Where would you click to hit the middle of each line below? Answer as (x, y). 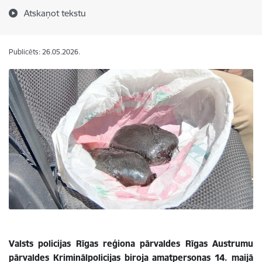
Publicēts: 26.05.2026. (44, 52)
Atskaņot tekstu (55, 13)
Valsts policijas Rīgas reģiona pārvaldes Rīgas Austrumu (131, 243)
